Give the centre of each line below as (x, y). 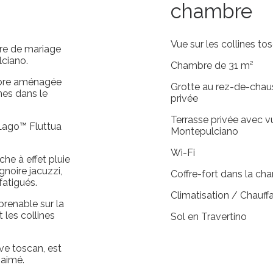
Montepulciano (204, 131)
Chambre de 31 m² (212, 65)
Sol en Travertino (208, 216)
